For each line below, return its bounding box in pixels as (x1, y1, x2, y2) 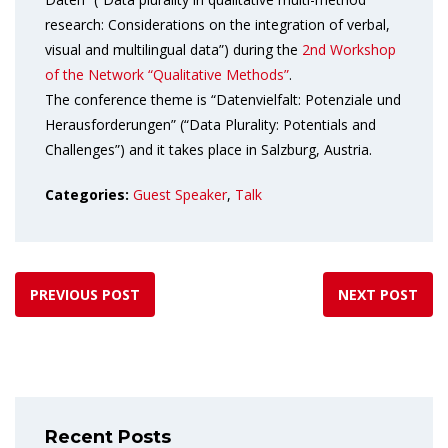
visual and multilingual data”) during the (45, 40, 302, 59)
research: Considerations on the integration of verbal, (45, 15, 390, 34)
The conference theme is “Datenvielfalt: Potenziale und (45, 90, 401, 109)
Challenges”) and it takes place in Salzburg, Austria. (45, 140, 372, 159)
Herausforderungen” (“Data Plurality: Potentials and (45, 115, 376, 134)
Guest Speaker (133, 185, 227, 204)
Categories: (45, 185, 133, 204)
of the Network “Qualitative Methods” (45, 65, 289, 84)
